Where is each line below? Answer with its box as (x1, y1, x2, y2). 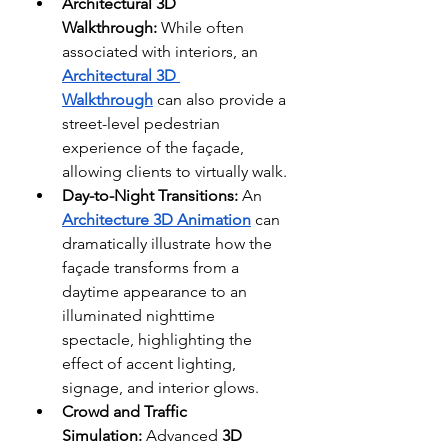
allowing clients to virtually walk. (62, 161, 287, 181)
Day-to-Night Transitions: (62, 185, 238, 205)
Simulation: (62, 425, 142, 445)
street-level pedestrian (62, 113, 220, 133)
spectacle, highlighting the (62, 329, 252, 349)
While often (157, 17, 244, 37)
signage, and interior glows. (62, 377, 263, 397)
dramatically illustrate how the (62, 233, 272, 253)
